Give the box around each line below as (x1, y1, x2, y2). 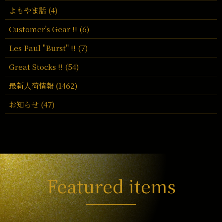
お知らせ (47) (9, 99, 55, 110)
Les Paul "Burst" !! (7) (9, 43, 88, 53)
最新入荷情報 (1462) (9, 80, 77, 91)
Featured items (46, 173, 176, 198)
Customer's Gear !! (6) (9, 24, 89, 34)
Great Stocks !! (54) (9, 61, 79, 72)
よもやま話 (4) (9, 5, 57, 15)
